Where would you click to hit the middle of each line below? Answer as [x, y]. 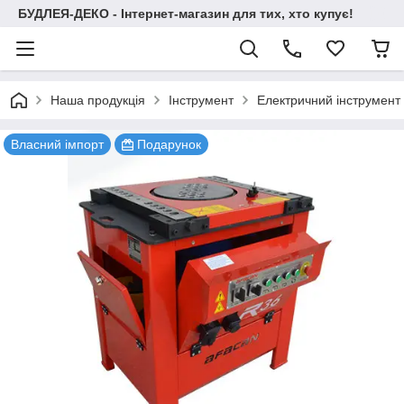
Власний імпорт [57, 144]
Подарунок [169, 144]
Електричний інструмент [329, 100]
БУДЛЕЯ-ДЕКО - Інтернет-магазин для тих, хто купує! [186, 14]
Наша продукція [98, 100]
